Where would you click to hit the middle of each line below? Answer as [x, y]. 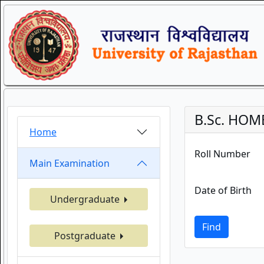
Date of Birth [223, 190]
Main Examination [70, 163]
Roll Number [222, 154]
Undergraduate [86, 199]
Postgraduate [86, 236]
